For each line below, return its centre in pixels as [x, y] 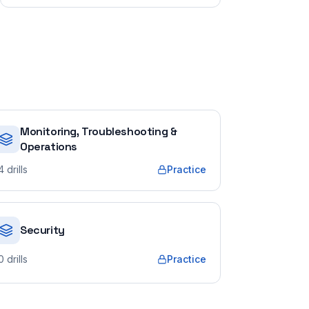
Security [42, 230]
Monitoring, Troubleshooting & [99, 131]
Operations [49, 147]
